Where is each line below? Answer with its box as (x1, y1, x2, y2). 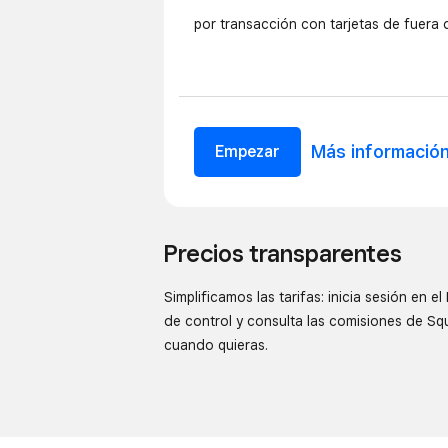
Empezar (215, 141, 280, 161)
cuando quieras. (164, 336, 269, 353)
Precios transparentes (164, 238, 403, 268)
